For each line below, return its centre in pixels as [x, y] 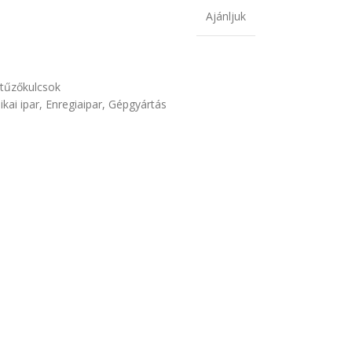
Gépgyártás [137, 104]
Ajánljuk [225, 16]
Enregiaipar [73, 104]
